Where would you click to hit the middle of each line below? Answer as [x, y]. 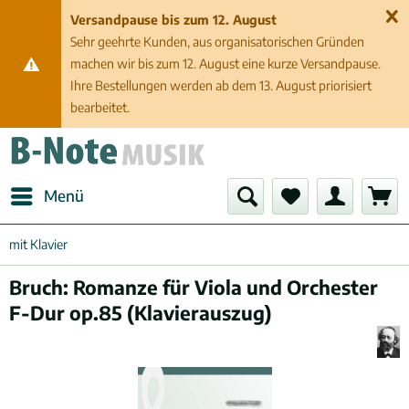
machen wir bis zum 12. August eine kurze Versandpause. [226, 63]
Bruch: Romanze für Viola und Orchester [194, 287]
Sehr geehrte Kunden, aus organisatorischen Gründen [218, 42]
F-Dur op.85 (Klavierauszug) [141, 313]
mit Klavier [38, 244]
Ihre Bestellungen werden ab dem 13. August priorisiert [221, 85]
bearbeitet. [100, 107]
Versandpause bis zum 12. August [174, 20]
